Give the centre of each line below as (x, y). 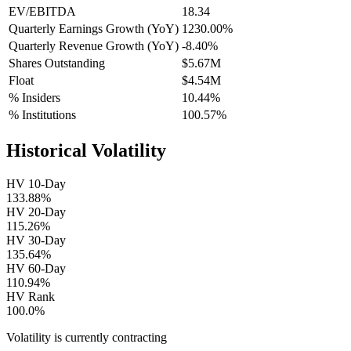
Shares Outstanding (57, 63)
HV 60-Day (36, 269)
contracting (139, 338)
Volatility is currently (58, 338)
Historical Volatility (86, 151)
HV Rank (31, 297)
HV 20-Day (36, 212)
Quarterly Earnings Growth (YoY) (94, 29)
